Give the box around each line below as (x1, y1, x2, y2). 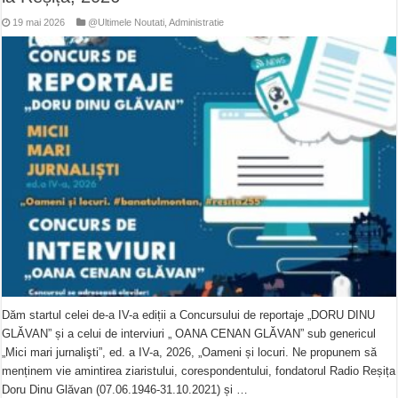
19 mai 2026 (12, 16, 66, 28)
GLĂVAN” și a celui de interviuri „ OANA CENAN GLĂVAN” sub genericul (2, 326, 377, 340)
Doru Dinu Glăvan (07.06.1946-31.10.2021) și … (2, 382, 249, 396)
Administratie (169, 16, 225, 28)
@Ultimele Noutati (88, 16, 165, 28)
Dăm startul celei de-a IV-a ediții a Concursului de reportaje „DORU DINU (2, 307, 376, 322)
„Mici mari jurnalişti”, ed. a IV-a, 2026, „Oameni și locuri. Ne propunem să (2, 345, 378, 359)
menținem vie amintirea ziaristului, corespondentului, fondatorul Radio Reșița (2, 363, 396, 378)
